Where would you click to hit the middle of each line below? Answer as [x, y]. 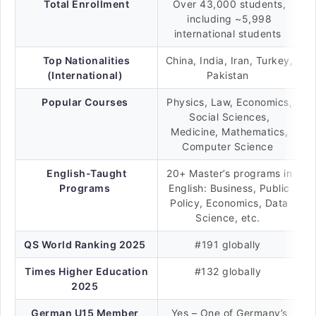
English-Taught [86, 173]
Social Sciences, [229, 117]
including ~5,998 [229, 19]
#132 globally [229, 271]
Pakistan [229, 75]
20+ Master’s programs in [229, 173]
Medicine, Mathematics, [229, 132]
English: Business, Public [229, 188]
